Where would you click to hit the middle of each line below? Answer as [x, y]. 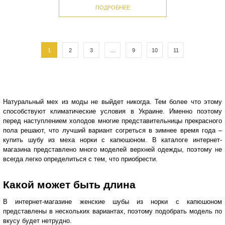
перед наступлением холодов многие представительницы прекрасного [113, 121]
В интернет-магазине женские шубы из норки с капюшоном [113, 201]
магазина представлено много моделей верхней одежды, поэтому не [113, 150]
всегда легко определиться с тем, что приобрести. [80, 159]
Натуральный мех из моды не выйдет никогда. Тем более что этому [113, 102]
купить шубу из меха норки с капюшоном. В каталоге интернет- [113, 140]
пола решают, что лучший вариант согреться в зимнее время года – [113, 131]
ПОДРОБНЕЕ [113, 7]
